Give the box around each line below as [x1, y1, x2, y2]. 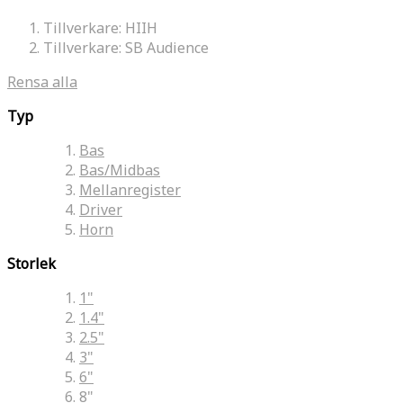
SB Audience [121, 37, 209, 58]
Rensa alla [7, 71, 77, 92]
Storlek [7, 253, 56, 273]
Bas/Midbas [79, 159, 160, 180]
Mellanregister [79, 179, 181, 200]
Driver [79, 199, 122, 219]
